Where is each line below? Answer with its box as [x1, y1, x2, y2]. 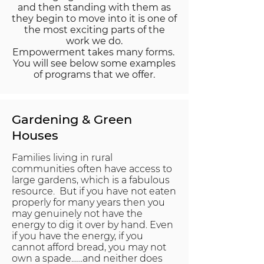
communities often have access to [12, 163, 172, 174]
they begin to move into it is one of [12, 13, 177, 24]
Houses [12, 128, 58, 143]
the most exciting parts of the [24, 24, 165, 35]
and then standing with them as [18, 2, 171, 13]
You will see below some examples [13, 58, 176, 69]
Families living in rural [12, 152, 113, 163]
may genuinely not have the [12, 208, 143, 219]
